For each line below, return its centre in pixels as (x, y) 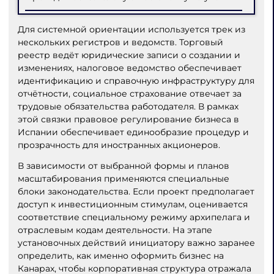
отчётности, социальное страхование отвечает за (129, 93)
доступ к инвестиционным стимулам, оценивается (132, 205)
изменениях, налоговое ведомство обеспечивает (129, 68)
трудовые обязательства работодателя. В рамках (128, 106)
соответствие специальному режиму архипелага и (134, 217)
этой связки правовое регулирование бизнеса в (128, 119)
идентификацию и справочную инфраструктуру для (136, 80)
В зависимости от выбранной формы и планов (123, 166)
